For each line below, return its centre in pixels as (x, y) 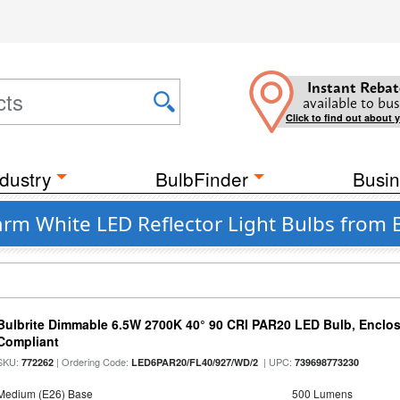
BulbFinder (202, 179)
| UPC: (277, 362)
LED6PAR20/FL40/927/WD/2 (195, 362)
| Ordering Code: (93, 362)
